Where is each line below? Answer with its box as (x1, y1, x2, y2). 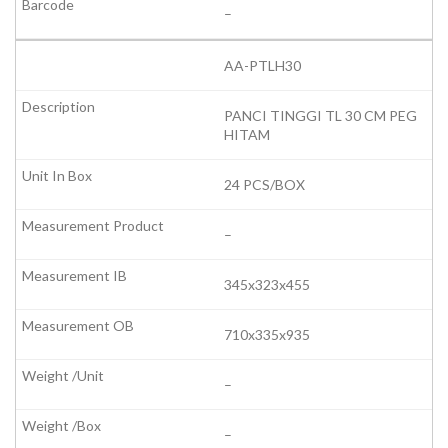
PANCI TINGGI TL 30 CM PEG (224, 107, 417, 125)
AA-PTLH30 (224, 57, 301, 75)
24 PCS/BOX (224, 176, 305, 194)
